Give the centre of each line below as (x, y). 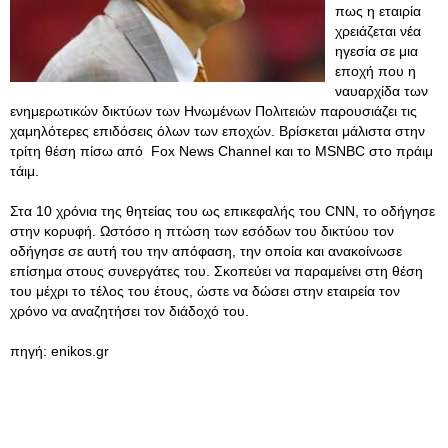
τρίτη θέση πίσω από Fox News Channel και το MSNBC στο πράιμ (221, 151)
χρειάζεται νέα (378, 31)
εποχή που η (375, 71)
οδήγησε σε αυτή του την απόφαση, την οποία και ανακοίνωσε (206, 251)
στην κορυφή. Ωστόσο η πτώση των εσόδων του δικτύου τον (202, 231)
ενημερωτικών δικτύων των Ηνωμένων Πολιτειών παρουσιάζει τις (213, 111)
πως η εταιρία (378, 11)
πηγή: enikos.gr (59, 351)
